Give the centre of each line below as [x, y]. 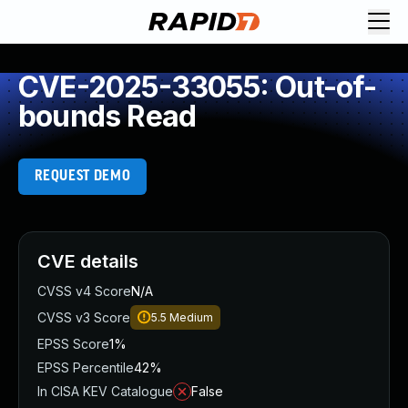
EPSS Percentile [86, 367]
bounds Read [107, 116]
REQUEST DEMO [82, 176]
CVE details [88, 261]
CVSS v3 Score [84, 317]
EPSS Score [73, 344]
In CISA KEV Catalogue [105, 391]
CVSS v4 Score [84, 291]
